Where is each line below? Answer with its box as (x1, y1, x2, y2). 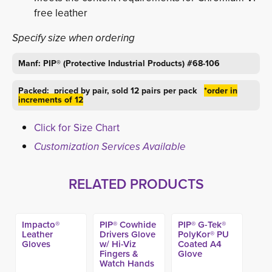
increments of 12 (18, 93, 83, 106)
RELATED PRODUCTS (68, 174, 204, 194)
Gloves (22, 237, 50, 250)
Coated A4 (177, 237, 222, 250)
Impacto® (22, 218, 59, 231)
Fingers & (100, 247, 139, 260)
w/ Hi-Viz (100, 237, 137, 250)
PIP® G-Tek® (177, 218, 226, 231)
